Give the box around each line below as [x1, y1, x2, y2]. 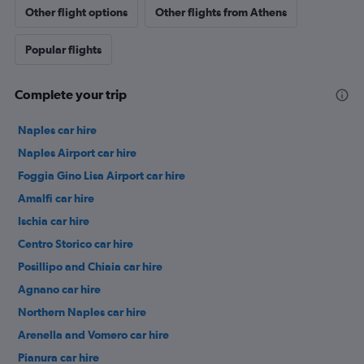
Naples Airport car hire [18, 146, 136, 160]
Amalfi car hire [18, 192, 94, 206]
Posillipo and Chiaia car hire [18, 260, 162, 274]
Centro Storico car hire [18, 237, 133, 251]
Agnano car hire [18, 283, 101, 297]
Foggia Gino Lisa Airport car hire [18, 169, 185, 183]
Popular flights [25, 43, 102, 57]
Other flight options [25, 6, 128, 19]
